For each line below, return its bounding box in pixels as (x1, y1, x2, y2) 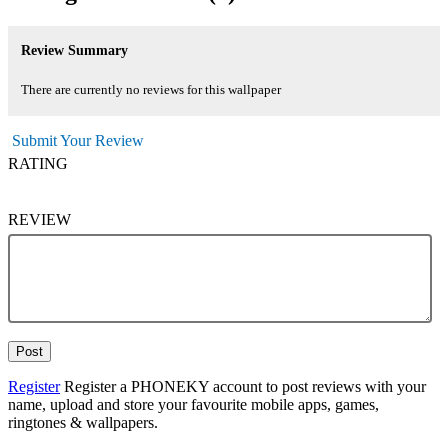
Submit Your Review (12, 131, 144, 149)
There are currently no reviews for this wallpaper (20, 82, 281, 97)
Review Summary (20, 42, 128, 59)
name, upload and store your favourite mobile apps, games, (8, 395, 379, 413)
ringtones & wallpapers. (8, 413, 158, 431)
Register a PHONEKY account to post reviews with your (60, 377, 426, 395)
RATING (8, 154, 68, 172)
